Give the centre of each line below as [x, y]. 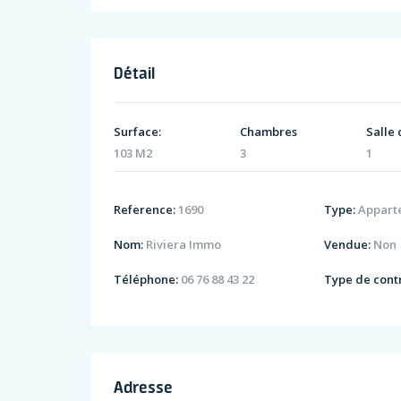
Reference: [145, 209]
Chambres [269, 132]
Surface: [137, 132]
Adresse [143, 386]
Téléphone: [146, 279]
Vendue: [348, 244]
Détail [134, 73]
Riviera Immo [182, 244]
